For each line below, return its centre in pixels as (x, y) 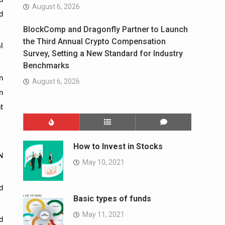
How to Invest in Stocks (118, 147)
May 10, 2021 (103, 162)
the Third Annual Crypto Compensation (94, 42)
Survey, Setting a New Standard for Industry (103, 54)
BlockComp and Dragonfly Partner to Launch (105, 30)
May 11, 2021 (103, 215)
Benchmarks (46, 66)
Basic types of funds (112, 199)
